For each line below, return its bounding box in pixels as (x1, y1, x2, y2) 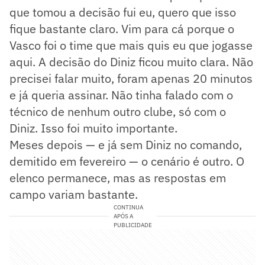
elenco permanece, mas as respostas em (9, 169, 226, 186)
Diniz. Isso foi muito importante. (9, 119, 177, 136)
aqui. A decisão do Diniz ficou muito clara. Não (9, 53, 253, 70)
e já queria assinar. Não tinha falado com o (9, 86, 233, 103)
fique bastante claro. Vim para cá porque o (9, 20, 234, 37)
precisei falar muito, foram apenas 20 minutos (9, 70, 253, 86)
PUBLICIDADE (113, 221, 152, 229)
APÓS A (113, 212, 133, 220)
